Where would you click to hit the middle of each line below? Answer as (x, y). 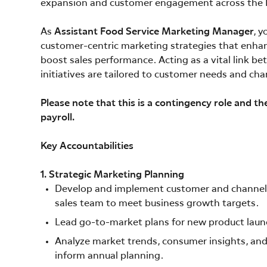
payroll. (58, 118)
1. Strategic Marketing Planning (112, 175)
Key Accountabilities (87, 146)
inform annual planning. (109, 256)
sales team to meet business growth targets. (157, 204)
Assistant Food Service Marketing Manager (154, 32)
